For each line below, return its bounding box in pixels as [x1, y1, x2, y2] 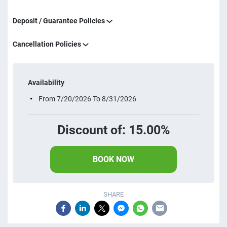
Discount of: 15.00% [57, 123, 170, 137]
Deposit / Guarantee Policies [13, 17, 106, 25]
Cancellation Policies [13, 40, 83, 48]
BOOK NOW [93, 155, 134, 164]
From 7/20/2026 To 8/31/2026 [37, 95, 136, 103]
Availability [28, 79, 64, 87]
